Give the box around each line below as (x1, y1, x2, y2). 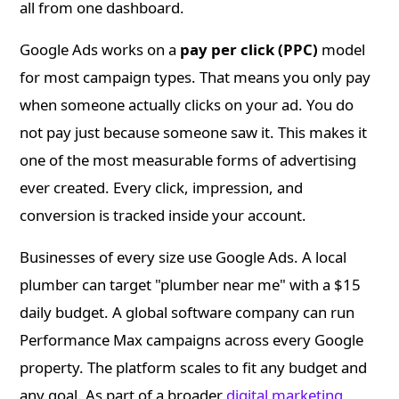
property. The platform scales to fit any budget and (20, 357, 368, 379)
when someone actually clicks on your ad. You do (20, 94, 354, 116)
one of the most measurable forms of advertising (20, 150, 357, 171)
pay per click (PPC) (180, 39, 319, 61)
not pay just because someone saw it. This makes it (20, 122, 368, 143)
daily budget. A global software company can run (20, 302, 355, 323)
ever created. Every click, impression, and (20, 177, 304, 199)
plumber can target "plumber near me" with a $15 (20, 274, 362, 296)
